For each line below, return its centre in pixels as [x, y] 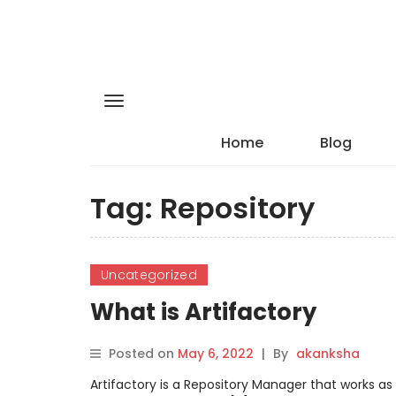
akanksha [328, 354]
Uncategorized [149, 275]
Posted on [143, 354]
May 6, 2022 [216, 354]
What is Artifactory [203, 312]
